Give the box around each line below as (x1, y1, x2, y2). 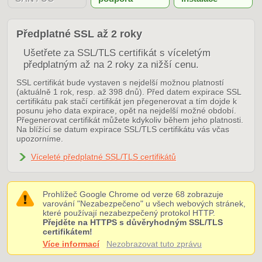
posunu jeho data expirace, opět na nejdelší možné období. (16, 106, 236, 115)
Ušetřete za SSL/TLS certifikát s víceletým (23, 47, 211, 58)
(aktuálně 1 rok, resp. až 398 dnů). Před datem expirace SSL (16, 87, 241, 96)
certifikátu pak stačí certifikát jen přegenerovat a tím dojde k (16, 96, 237, 106)
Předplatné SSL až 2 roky (16, 28, 142, 40)
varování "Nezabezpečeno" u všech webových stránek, (43, 199, 246, 208)
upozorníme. (16, 134, 63, 143)
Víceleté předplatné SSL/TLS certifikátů (31, 152, 176, 161)
